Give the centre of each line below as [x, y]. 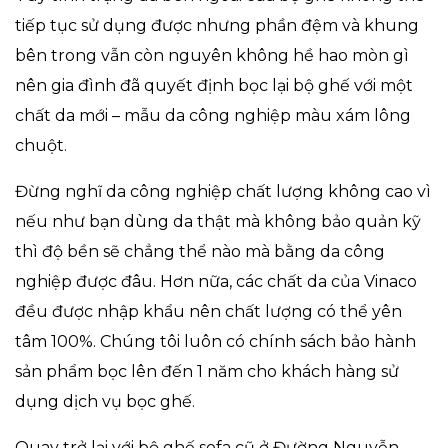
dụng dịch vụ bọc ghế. [105, 401]
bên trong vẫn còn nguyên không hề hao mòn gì [212, 55]
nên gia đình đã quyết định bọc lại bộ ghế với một [214, 85]
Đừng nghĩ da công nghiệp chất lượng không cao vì [223, 191]
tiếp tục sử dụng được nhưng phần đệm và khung [217, 25]
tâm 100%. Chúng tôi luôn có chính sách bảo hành [215, 341]
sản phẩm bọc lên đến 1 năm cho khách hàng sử [207, 371]
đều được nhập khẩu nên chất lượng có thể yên [208, 311]
